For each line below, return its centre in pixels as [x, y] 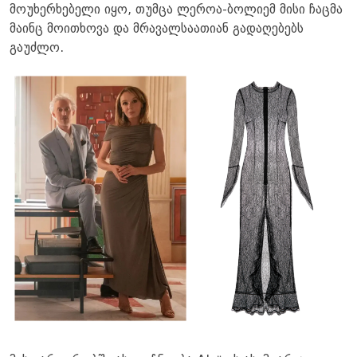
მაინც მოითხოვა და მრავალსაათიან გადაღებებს [157, 29]
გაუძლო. [37, 48]
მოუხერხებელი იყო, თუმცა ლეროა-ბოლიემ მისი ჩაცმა [176, 10]
